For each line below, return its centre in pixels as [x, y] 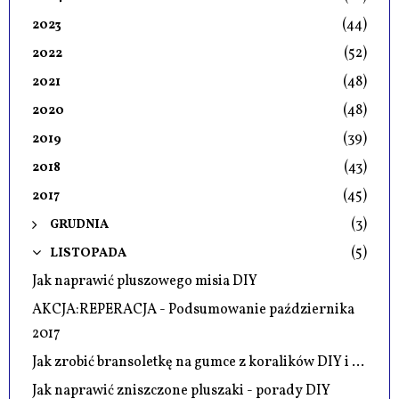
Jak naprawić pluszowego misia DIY [145, 282]
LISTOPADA [88, 253]
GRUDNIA [79, 225]
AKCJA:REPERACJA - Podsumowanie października [193, 310]
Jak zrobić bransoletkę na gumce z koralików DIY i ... [198, 363]
